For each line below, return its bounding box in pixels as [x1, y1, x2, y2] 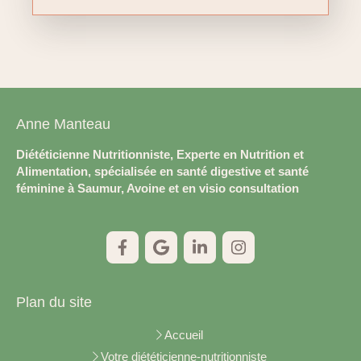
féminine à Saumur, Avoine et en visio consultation [16, 180, 299, 195]
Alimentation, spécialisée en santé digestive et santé [16, 164, 309, 178]
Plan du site [16, 293, 92, 310]
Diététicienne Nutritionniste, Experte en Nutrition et [16, 147, 304, 161]
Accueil [164, 327, 203, 342]
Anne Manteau [16, 115, 110, 132]
